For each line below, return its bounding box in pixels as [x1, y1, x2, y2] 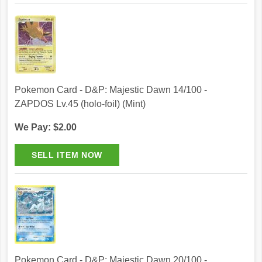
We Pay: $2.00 [15, 122, 77, 133]
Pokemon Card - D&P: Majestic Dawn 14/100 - [15, 85, 207, 95]
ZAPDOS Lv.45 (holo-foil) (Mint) [15, 99, 146, 109]
